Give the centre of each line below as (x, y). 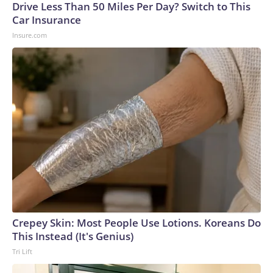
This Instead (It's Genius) (73, 236)
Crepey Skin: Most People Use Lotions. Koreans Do (136, 223)
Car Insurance (47, 20)
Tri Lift (22, 252)
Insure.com (30, 35)
